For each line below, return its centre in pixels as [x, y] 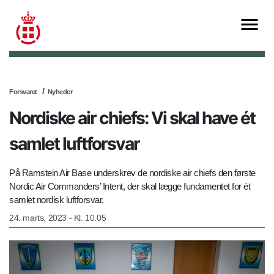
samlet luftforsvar [74, 144]
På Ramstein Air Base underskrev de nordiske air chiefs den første [132, 173]
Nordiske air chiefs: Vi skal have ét [132, 118]
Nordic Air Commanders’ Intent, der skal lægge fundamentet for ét [130, 187]
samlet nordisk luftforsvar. [57, 200]
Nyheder [60, 92]
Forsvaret [23, 92]
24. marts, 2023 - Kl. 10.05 [58, 218]
